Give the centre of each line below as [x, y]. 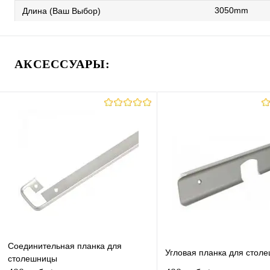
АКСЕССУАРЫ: [62, 64]
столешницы [33, 259]
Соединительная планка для [65, 246]
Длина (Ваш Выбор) [61, 11]
